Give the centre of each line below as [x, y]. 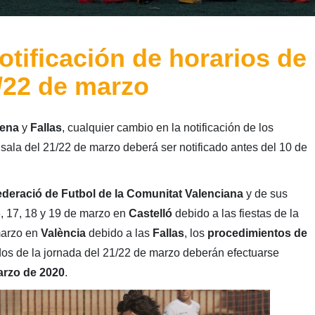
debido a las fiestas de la [235, 213]
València [63, 233]
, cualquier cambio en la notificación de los [167, 127]
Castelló [150, 213]
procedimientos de [257, 233]
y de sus [265, 193]
